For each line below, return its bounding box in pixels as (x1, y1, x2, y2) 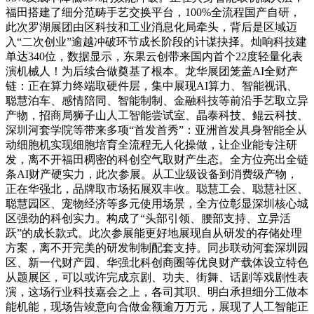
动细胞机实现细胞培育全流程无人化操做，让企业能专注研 (6, 138, 297, 151)
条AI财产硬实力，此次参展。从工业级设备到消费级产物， (6, 168, 298, 180)
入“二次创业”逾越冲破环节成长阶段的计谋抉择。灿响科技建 (6, 35, 307, 48)
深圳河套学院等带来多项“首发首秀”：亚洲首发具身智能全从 (6, 123, 307, 136)
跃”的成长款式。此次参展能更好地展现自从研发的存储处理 (6, 226, 302, 239)
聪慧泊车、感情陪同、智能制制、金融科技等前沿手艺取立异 (6, 94, 308, 107)
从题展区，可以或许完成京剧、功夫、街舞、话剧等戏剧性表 (6, 271, 308, 283)
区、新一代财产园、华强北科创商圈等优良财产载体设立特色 (6, 256, 308, 268)
